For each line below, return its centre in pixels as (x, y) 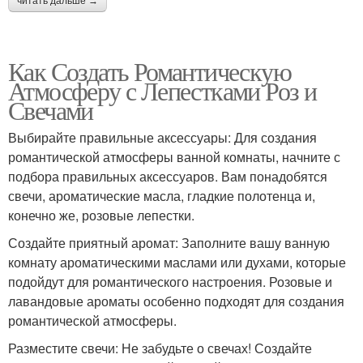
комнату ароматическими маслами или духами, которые (177, 263)
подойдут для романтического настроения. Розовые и (170, 282)
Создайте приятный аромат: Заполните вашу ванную (169, 243)
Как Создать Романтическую (149, 71)
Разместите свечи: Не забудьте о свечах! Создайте (160, 348)
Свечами (51, 110)
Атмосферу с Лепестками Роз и (162, 91)
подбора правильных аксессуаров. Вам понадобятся (168, 177)
